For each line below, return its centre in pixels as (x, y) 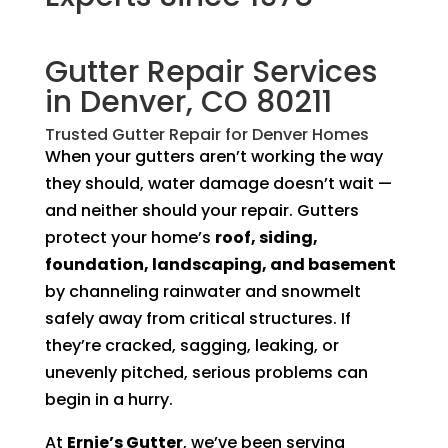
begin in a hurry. (108, 399)
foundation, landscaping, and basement (220, 264)
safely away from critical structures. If (197, 318)
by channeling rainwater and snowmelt (202, 291)
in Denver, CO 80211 (188, 101)
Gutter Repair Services (210, 71)
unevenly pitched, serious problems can (206, 372)
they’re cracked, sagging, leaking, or (191, 345)
